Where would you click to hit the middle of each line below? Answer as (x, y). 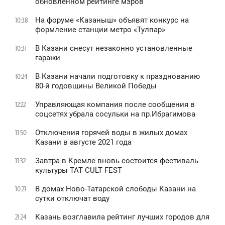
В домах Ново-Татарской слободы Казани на (116, 189)
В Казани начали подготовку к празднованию (118, 77)
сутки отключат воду (72, 199)
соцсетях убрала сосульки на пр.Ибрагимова (115, 114)
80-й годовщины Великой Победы (96, 86)
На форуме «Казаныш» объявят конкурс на (112, 20)
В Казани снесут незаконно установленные (114, 48)
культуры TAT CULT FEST (79, 171)
